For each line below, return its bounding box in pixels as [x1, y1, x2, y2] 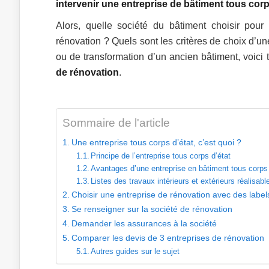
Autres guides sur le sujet [91, 247, 180, 256]
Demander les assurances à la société [71, 219, 217, 228]
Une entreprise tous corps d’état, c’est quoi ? [71, 138, 241, 147]
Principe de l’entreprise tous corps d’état [91, 151, 231, 160]
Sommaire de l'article [62, 116, 170, 129]
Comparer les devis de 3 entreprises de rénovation [71, 233, 264, 243]
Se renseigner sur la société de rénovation [71, 204, 232, 214]
